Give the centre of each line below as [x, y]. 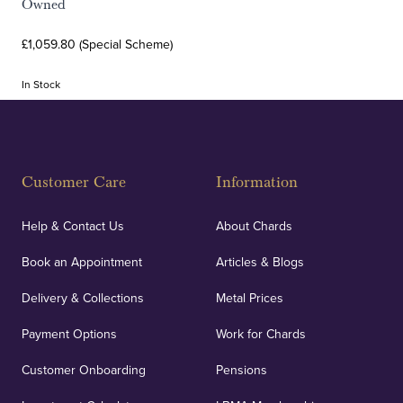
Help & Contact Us [73, 226]
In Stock [41, 84]
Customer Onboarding [84, 370]
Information [257, 182]
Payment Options [69, 334]
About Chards [254, 226]
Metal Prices [250, 298]
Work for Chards [261, 334]
